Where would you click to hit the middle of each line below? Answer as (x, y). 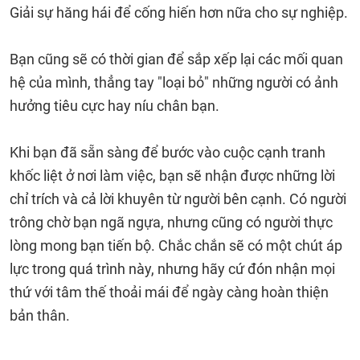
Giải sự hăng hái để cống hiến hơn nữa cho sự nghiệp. (179, 12)
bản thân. (40, 315)
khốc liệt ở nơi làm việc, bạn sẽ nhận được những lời (172, 176)
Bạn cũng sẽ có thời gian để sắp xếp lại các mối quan (176, 59)
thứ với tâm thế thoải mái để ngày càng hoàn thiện (169, 292)
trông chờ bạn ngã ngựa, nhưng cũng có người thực (171, 222)
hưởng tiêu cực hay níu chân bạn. (115, 106)
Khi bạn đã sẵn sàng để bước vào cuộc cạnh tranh (168, 152)
